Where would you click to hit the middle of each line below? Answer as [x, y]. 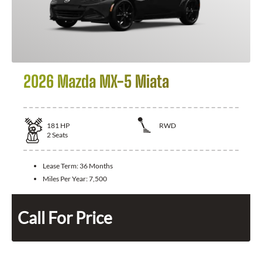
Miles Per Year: [66, 179]
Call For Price [65, 218]
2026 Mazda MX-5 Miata [96, 82]
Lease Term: [61, 166]
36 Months [96, 166]
